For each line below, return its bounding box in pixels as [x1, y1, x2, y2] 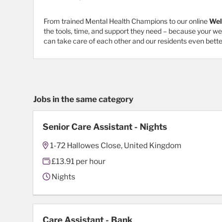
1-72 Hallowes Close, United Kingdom [50, 140, 182, 150]
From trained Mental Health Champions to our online [44, 17, 209, 26]
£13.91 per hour [50, 156, 106, 166]
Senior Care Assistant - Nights [43, 121, 167, 132]
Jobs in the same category [33, 94, 133, 105]
